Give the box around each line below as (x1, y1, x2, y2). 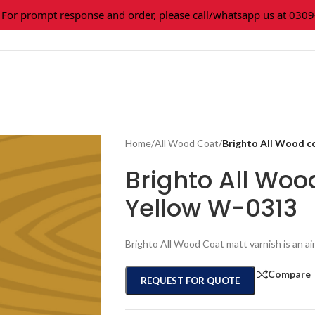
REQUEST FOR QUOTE (140, 275, 240, 286)
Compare (267, 268, 311, 281)
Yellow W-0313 (124, 191, 297, 225)
